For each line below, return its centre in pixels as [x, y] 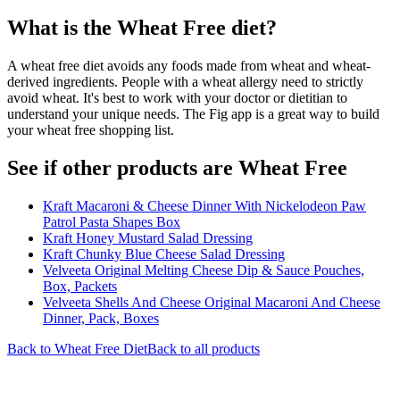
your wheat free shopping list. [91, 129]
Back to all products [204, 348]
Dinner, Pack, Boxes [101, 318]
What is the [62, 27]
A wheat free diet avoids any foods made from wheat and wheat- [189, 65]
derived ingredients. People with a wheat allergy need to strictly [185, 81]
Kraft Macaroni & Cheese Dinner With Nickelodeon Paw [204, 205]
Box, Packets [80, 286]
